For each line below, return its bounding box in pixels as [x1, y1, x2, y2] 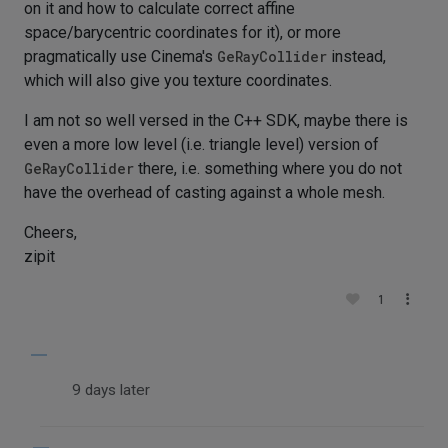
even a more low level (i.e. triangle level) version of [24, 134, 379, 154]
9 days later [72, 380, 150, 399]
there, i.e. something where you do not [134, 158, 402, 178]
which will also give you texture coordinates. [24, 70, 332, 90]
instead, [327, 46, 386, 66]
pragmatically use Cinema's [24, 46, 217, 66]
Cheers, [24, 222, 77, 242]
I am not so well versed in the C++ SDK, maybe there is [24, 110, 408, 130]
